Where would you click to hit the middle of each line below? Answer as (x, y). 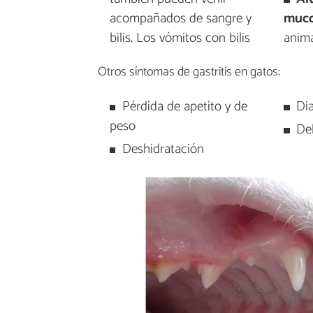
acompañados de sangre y (180, 19)
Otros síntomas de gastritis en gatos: (189, 72)
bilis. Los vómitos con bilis (180, 38)
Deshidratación (163, 150)
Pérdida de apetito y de (184, 107)
